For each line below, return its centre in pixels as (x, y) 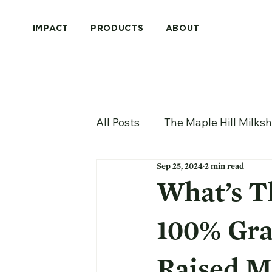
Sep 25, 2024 (180, 166)
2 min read (225, 166)
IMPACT (50, 29)
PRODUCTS (117, 29)
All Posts (118, 123)
